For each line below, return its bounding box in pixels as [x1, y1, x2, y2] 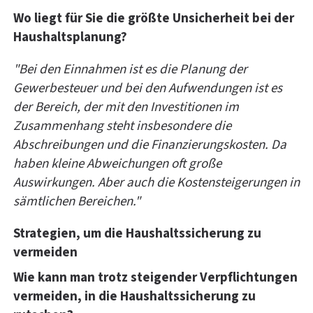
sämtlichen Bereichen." [13, 191, 140, 211]
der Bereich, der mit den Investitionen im [13, 97, 239, 117]
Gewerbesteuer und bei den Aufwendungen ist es [13, 78, 282, 98]
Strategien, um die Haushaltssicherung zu [13, 224, 261, 243]
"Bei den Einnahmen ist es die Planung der [13, 59, 247, 79]
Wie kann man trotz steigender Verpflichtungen [13, 268, 298, 288]
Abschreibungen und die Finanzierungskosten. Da [13, 135, 286, 154]
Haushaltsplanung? [13, 27, 127, 47]
